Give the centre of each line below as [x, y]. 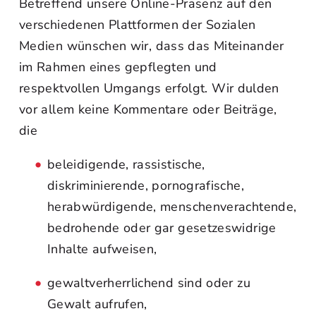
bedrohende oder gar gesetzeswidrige [162, 228]
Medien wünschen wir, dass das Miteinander [152, 46]
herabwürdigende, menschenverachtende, [172, 207]
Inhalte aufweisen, [102, 249]
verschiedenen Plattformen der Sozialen [138, 25]
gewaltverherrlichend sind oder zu [149, 283]
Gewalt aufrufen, [97, 304]
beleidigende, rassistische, [126, 164]
